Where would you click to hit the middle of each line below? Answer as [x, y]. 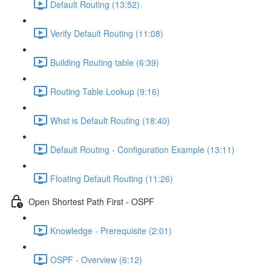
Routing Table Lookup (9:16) [105, 91]
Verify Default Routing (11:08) [107, 33]
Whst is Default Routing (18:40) [110, 120]
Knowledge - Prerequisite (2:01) [111, 230]
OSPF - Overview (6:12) [96, 259]
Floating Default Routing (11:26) [112, 178]
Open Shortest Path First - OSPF [91, 201]
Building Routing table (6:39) [105, 62]
